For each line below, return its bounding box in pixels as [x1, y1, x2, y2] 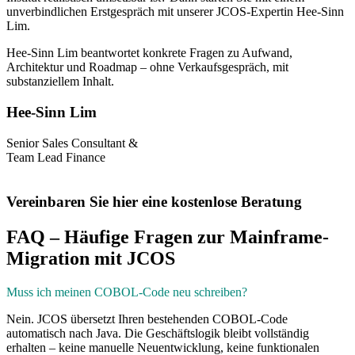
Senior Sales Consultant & [6, 136, 138, 150]
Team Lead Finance [6, 150, 105, 164]
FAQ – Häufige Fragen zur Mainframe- [6, 227, 329, 248]
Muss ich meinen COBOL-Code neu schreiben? [6, 285, 247, 300]
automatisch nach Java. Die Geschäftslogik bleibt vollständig [6, 326, 309, 341]
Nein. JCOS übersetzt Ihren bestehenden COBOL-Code [6, 312, 288, 326]
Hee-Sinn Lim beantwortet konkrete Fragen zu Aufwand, [6, 46, 292, 60]
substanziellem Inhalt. [6, 74, 114, 89]
